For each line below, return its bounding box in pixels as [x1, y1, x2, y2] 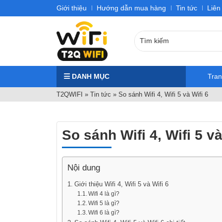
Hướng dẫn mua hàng [97, 4, 166, 12]
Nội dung [67, 163, 100, 172]
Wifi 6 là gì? [88, 209, 120, 216]
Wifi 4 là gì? [88, 190, 120, 197]
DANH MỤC [70, 72, 110, 80]
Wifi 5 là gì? [88, 199, 120, 207]
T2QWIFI [56, 90, 83, 98]
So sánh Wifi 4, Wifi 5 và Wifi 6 [118, 90, 208, 98]
